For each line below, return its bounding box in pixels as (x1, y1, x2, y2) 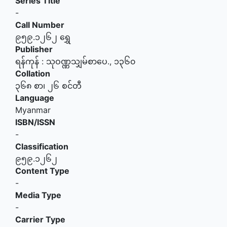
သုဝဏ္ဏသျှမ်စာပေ (46, 56, 107, 66)
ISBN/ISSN (15, 117, 55, 127)
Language (15, 93, 54, 103)
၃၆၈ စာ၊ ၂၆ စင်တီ (15, 81, 82, 91)
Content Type (15, 166, 69, 176)
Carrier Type (15, 214, 65, 224)
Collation (15, 68, 50, 79)
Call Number (15, 20, 64, 30)
